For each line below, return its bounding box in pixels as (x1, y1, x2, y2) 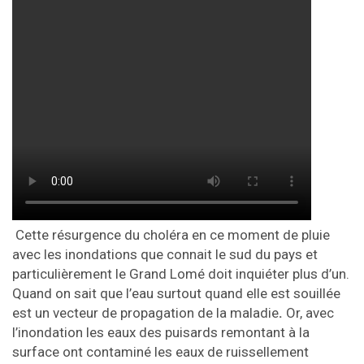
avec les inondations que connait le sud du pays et (12, 246, 318, 263)
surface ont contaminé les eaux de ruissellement (12, 344, 309, 361)
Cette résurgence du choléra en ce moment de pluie (12, 227, 330, 244)
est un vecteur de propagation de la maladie (12, 305, 279, 322)
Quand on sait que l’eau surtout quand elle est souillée (12, 285, 340, 302)
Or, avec (286, 305, 334, 322)
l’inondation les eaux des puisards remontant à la (12, 324, 310, 341)
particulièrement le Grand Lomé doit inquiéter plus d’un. (12, 266, 349, 283)
